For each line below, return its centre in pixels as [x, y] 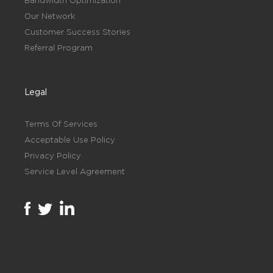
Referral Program [58, 48]
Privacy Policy [53, 155]
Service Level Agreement [75, 171]
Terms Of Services [61, 124]
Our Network [50, 16]
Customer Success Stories [77, 32]
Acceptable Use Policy [70, 140]
